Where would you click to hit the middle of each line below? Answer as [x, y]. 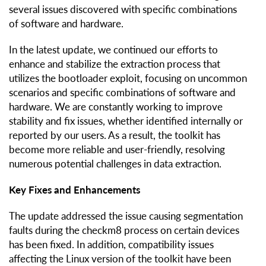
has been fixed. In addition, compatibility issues [111, 245]
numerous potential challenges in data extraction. [115, 164]
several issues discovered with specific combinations [123, 9]
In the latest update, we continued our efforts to [113, 50]
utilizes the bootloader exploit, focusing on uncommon [128, 78]
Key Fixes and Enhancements [75, 190]
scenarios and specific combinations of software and [122, 93]
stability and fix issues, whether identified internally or [126, 121]
